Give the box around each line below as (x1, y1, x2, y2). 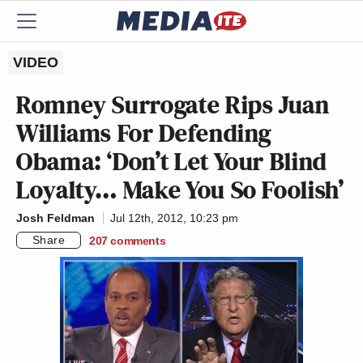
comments (110, 233, 166, 247)
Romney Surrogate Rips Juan (16, 87, 330, 122)
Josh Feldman (16, 211, 95, 224)
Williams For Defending (16, 115, 272, 151)
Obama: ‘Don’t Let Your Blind (16, 143, 327, 179)
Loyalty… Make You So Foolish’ (16, 172, 344, 207)
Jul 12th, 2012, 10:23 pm (110, 211, 238, 224)
